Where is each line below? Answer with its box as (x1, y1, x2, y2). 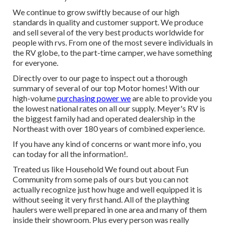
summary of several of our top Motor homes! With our (13, 83, 200, 93)
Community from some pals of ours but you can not (13, 174, 188, 184)
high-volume (13, 93, 57, 103)
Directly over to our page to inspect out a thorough (13, 73, 187, 83)
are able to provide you (131, 93, 212, 103)
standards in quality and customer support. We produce (13, 17, 203, 27)
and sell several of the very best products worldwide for (13, 27, 204, 37)
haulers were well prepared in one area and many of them (13, 205, 207, 215)
